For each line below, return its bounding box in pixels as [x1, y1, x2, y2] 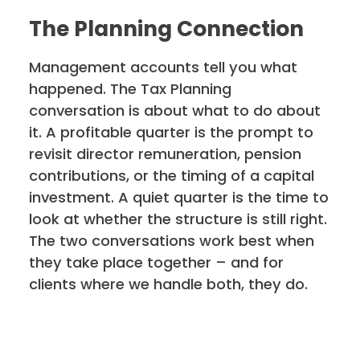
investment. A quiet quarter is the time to [29, 186, 329, 207]
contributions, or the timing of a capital [29, 165, 315, 186]
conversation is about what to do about [29, 100, 321, 121]
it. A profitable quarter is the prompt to [29, 121, 314, 142]
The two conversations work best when [29, 230, 315, 251]
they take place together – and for [29, 252, 284, 272]
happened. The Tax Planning [29, 78, 232, 99]
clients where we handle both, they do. [29, 273, 309, 294]
